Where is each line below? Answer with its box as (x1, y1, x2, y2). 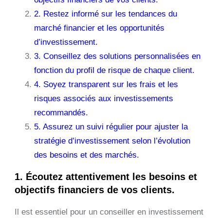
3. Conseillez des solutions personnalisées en (34, 51, 200, 61)
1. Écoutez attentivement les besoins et (15, 171, 197, 182)
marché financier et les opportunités (34, 23, 164, 33)
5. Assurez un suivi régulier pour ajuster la (34, 122, 188, 131)
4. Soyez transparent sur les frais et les (34, 79, 178, 89)
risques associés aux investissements (34, 93, 173, 103)
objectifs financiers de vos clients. (15, 184, 175, 195)
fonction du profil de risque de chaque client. (34, 65, 195, 75)
